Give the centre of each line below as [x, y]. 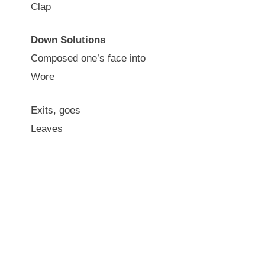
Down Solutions [68, 40]
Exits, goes [56, 110]
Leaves [47, 128]
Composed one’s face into [88, 58]
